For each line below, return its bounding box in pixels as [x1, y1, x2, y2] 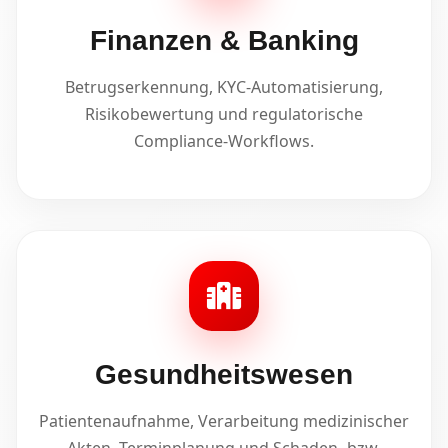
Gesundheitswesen [95, 359, 353, 391]
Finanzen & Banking [89, 24, 359, 56]
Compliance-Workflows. [134, 129, 314, 152]
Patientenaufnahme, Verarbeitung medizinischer [39, 410, 409, 433]
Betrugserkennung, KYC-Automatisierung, [65, 75, 383, 98]
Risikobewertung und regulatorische [85, 102, 363, 125]
